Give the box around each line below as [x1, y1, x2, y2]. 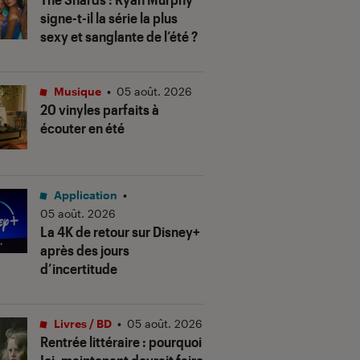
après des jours [40, 241, 129, 260]
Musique [51, 84, 101, 99]
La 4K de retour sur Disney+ [40, 223, 200, 241]
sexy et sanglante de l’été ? [40, 27, 198, 46]
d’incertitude [40, 260, 117, 278]
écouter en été [40, 119, 125, 137]
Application [51, 188, 117, 202]
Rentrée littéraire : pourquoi [40, 333, 202, 351]
